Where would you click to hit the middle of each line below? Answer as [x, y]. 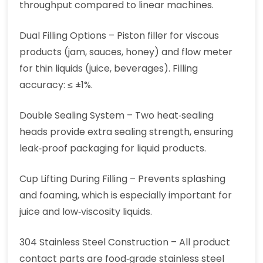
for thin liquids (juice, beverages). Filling [109, 69]
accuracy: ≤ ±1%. [56, 85]
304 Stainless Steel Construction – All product [125, 242]
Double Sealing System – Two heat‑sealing [117, 116]
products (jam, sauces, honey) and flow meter [126, 52]
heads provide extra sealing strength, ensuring [127, 132]
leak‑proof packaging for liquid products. [113, 149]
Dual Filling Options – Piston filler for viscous [119, 36]
